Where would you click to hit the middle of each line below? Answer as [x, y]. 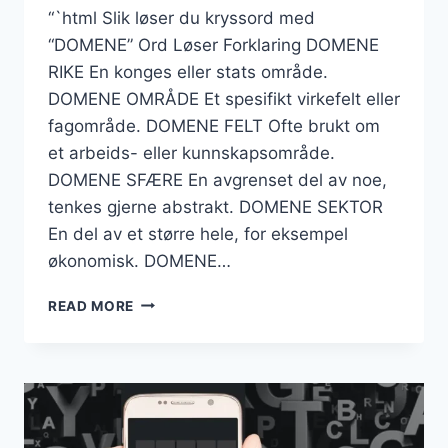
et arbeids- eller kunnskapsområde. [191, 152]
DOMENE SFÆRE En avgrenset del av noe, [217, 179]
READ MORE [91, 305]
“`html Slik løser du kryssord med [181, 17]
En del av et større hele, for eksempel [198, 233]
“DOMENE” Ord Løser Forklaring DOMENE [213, 44]
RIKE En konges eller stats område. [188, 71]
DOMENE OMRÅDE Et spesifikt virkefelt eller [224, 98]
